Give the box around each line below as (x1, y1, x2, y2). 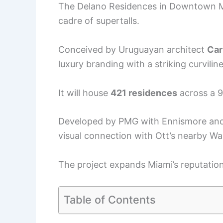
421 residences (111, 87, 177, 98)
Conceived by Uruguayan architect (58, 44, 207, 55)
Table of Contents (64, 193, 156, 206)
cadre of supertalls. (58, 15, 139, 26)
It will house (58, 87, 111, 98)
